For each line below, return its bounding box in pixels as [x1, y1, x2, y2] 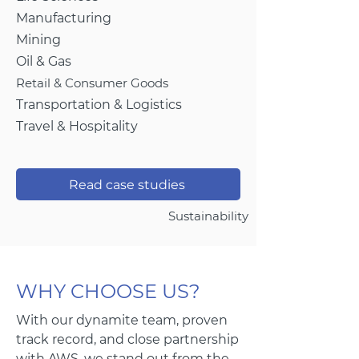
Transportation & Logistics [16, 97, 182, 112]
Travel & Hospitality [16, 119, 138, 134]
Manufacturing [16, 10, 111, 26]
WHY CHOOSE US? [16, 280, 200, 303]
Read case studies [68, 176, 185, 192]
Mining [16, 32, 61, 47]
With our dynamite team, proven [16, 313, 228, 328]
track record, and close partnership [16, 332, 239, 347]
